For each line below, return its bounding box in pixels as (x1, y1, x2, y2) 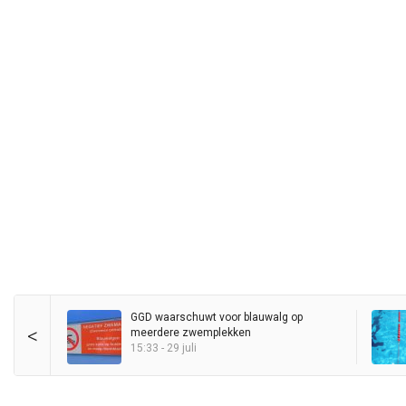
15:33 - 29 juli (130, 342, 197, 355)
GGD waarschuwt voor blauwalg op (130, 311, 303, 324)
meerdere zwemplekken (130, 326, 251, 340)
